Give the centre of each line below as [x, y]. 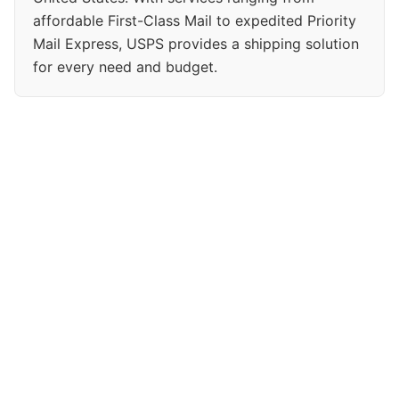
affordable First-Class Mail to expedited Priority [195, 20]
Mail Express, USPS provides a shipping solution [196, 43]
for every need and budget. [125, 66]
